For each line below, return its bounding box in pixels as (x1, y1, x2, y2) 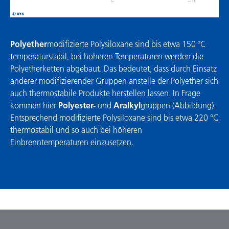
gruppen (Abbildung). (141, 100, 216, 110)
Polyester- (58, 100, 96, 110)
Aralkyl (113, 100, 141, 110)
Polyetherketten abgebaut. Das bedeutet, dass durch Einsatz (10, 63, 217, 74)
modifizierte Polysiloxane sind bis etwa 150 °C (47, 38, 206, 49)
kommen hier (10, 100, 58, 110)
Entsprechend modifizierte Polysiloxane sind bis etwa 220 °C (10, 112, 219, 123)
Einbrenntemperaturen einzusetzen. (10, 136, 133, 147)
